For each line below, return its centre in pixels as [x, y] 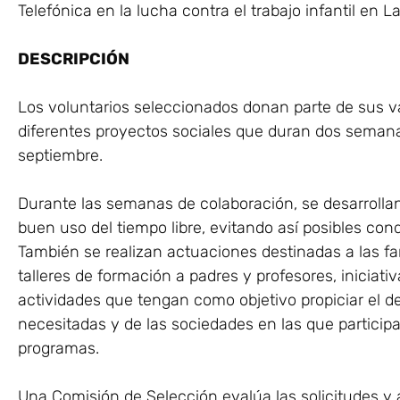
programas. [58, 349]
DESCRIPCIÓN [74, 59]
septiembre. [60, 156]
